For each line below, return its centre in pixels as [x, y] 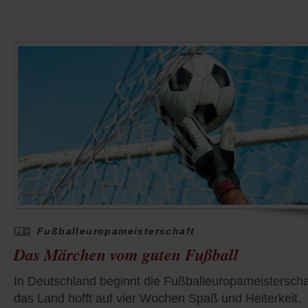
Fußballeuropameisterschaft [116, 231]
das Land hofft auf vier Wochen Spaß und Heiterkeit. [157, 299]
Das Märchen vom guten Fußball [126, 255]
